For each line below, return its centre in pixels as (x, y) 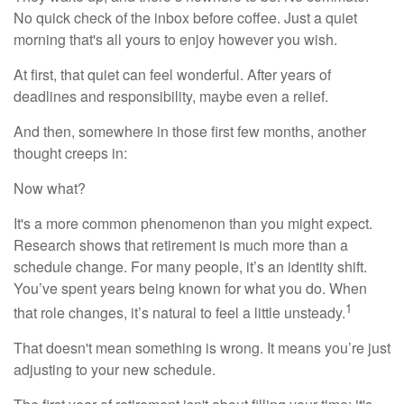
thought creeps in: (70, 153)
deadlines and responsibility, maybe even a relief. (171, 96)
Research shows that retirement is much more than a (181, 245)
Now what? (50, 188)
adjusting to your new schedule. (115, 370)
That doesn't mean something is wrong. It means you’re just (202, 348)
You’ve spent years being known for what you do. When (190, 288)
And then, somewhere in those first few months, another (190, 131)
